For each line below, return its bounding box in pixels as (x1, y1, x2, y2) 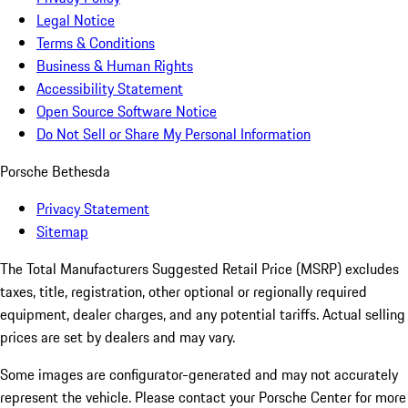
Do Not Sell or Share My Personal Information (36, 123, 311, 146)
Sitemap (36, 220, 88, 243)
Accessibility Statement (36, 77, 183, 100)
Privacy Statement (36, 198, 149, 220)
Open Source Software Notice (36, 100, 217, 123)
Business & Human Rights (36, 55, 193, 77)
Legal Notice (36, 9, 115, 32)
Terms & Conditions (36, 32, 155, 55)
